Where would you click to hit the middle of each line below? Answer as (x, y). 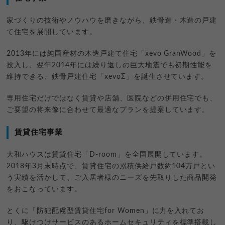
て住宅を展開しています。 (52, 32)
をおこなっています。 (44, 190)
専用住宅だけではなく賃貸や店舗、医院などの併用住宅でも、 (112, 99)
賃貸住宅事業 (39, 133)
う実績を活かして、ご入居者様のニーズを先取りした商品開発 (112, 178)
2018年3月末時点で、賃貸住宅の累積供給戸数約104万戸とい (111, 166)
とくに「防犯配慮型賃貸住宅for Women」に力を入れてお (106, 211)
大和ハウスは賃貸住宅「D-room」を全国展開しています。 (107, 155)
